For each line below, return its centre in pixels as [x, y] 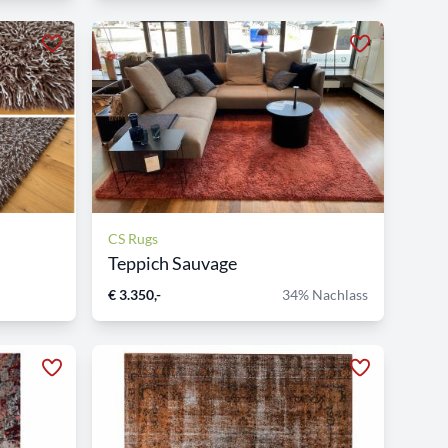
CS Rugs [133, 238]
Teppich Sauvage [172, 263]
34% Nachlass [325, 294]
